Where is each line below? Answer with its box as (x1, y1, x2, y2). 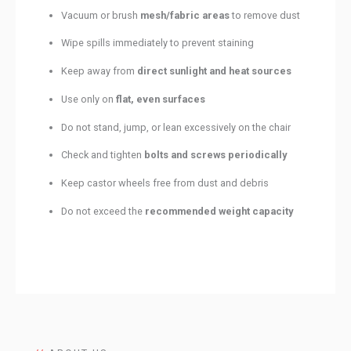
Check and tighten (61, 149, 145, 161)
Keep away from (61, 65, 138, 78)
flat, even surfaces (116, 92, 206, 105)
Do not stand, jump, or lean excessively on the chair (61, 121, 291, 133)
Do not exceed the (61, 204, 146, 217)
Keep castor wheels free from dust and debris (61, 177, 270, 190)
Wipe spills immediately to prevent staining (61, 37, 255, 49)
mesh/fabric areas (140, 9, 230, 21)
